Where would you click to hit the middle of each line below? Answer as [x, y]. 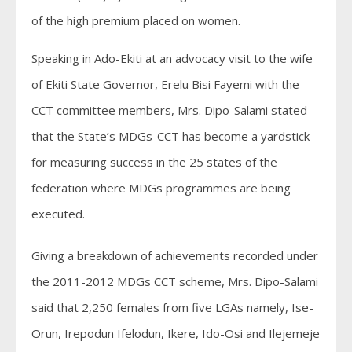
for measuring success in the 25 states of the [154, 162]
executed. [58, 214]
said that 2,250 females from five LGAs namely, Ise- [172, 307]
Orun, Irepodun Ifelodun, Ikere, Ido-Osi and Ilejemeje [176, 333]
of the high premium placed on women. [136, 20]
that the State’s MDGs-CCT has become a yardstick [170, 136]
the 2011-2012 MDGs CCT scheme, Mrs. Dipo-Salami [175, 281]
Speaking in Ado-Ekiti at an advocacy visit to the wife [172, 58]
